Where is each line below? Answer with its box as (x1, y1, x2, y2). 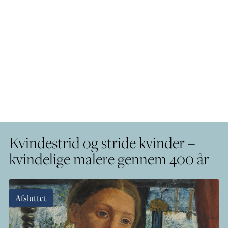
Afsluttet (15, 192, 47, 204)
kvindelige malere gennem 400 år (9, 149, 209, 169)
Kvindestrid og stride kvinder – (9, 132, 195, 153)
